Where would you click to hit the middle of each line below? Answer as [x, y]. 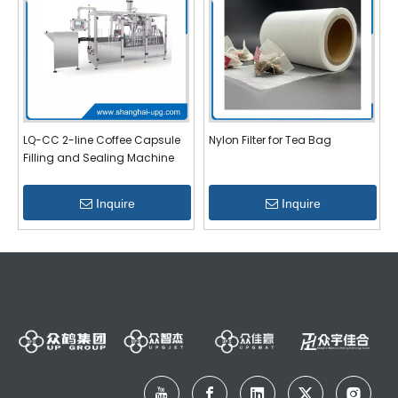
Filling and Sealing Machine [99, 158]
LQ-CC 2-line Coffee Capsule [102, 140]
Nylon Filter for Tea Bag [270, 140]
